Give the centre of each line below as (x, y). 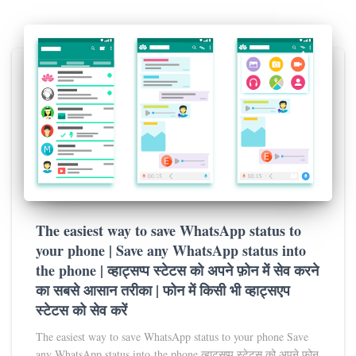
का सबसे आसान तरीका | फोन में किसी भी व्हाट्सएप (163, 290)
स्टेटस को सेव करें (81, 310)
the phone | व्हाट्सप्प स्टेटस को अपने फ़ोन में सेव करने (177, 271)
